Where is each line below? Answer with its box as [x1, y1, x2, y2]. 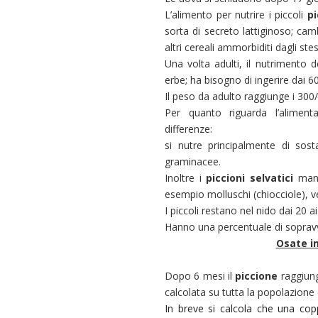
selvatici [250, 171, 294, 185]
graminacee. [165, 155, 221, 168]
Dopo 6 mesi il [165, 269, 236, 283]
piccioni [206, 171, 246, 185]
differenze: [165, 122, 212, 136]
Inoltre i [165, 171, 207, 185]
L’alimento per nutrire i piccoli [165, 8, 307, 21]
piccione [235, 269, 278, 283]
